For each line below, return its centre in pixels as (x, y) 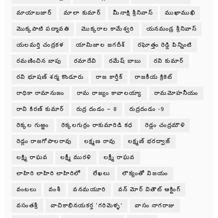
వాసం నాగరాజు (155, 205)
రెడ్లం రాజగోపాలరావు (44, 141)
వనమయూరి (90, 189)
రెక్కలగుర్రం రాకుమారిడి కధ (97, 125)
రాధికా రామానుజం (40, 93)
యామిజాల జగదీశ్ (101, 45)
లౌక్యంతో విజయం (145, 173)
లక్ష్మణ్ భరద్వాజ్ (149, 141)
